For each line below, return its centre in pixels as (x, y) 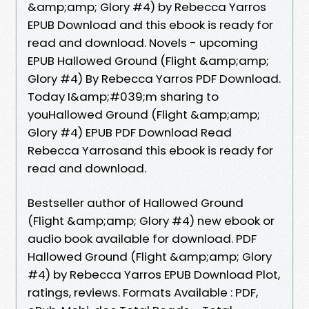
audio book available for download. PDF (142, 238)
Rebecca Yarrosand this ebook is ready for (150, 150)
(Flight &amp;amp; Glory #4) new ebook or (151, 220)
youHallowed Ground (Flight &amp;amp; (144, 114)
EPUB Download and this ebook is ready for (150, 24)
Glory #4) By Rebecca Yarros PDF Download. (154, 78)
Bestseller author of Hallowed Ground (136, 202)
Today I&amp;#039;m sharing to (123, 96)
